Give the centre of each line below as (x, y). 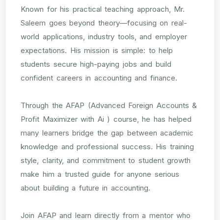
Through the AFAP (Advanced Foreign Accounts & (109, 105)
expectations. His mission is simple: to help (97, 50)
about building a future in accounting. (85, 188)
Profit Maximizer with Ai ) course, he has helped (106, 119)
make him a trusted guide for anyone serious (100, 174)
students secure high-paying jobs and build (96, 64)
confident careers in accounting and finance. (99, 78)
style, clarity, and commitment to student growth (106, 160)
